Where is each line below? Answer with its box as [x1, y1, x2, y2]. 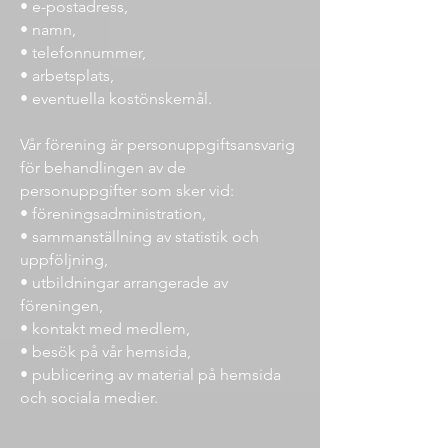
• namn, [20, 20, 80, 39]
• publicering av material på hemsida [20, 365, 281, 384]
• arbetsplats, [20, 66, 118, 85]
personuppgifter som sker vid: [20, 181, 238, 200]
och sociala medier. [20, 388, 158, 407]
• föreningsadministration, [20, 204, 210, 223]
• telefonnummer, [20, 43, 150, 62]
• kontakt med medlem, [20, 319, 194, 338]
